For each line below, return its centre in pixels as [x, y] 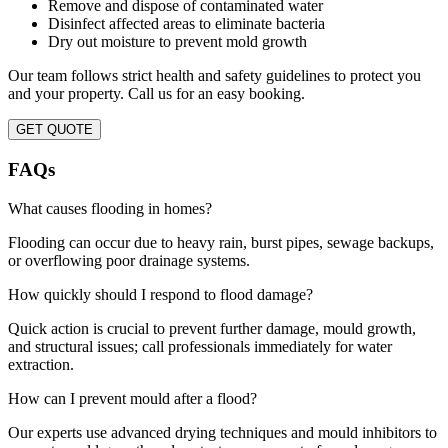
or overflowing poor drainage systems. [129, 260]
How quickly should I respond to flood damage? [160, 294]
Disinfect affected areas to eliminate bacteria [186, 24]
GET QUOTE [54, 130]
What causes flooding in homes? [110, 208]
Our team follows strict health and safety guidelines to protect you [214, 76]
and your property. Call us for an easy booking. [156, 94]
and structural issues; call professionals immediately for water [200, 346]
